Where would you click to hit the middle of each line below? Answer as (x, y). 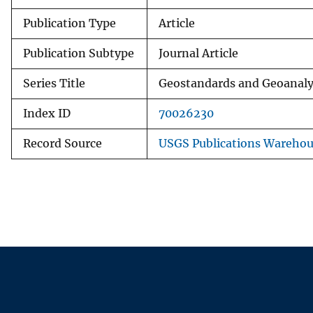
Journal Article (198, 53)
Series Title (54, 83)
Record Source (63, 143)
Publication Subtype (79, 53)
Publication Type (70, 23)
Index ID (47, 113)
